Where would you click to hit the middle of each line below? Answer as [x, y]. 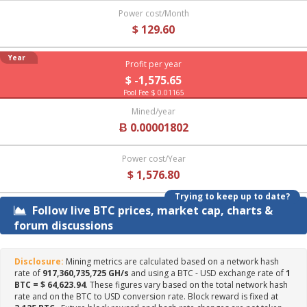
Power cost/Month [153, 13]
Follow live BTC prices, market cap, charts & [151, 210]
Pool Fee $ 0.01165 [153, 93]
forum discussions [63, 225]
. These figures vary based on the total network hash [187, 285]
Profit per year [153, 64]
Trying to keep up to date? [232, 196]
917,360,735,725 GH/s [86, 273]
